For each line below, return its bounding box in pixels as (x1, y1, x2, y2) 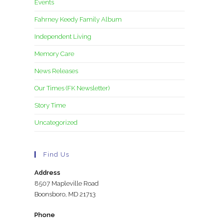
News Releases (34, 67, 78, 75)
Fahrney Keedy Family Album (34, 16, 122, 23)
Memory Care (34, 50, 74, 57)
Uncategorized (34, 119, 78, 126)
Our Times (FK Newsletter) (34, 84, 110, 92)
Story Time (34, 102, 66, 109)
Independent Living (34, 33, 91, 40)
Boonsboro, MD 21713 (34, 191, 96, 198)
